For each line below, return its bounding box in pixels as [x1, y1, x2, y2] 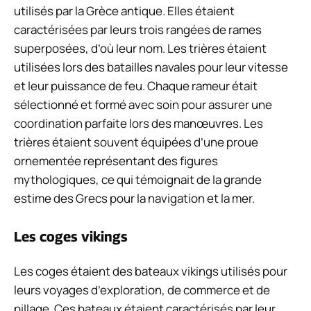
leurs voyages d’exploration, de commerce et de [14, 281, 270, 298]
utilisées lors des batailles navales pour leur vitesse [14, 59, 288, 76]
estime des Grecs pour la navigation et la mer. [14, 190, 255, 207]
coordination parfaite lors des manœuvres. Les [14, 115, 263, 132]
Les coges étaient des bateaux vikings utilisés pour [14, 262, 287, 279]
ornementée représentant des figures [14, 153, 218, 169]
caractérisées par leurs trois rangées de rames [14, 22, 262, 38]
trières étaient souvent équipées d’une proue [14, 134, 258, 151]
